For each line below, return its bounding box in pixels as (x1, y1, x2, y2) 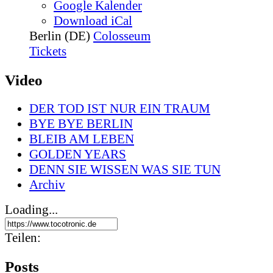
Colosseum (93, 28, 151, 43)
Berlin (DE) (29, 28, 90, 43)
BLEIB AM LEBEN (29, 131, 134, 146)
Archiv (29, 177, 65, 192)
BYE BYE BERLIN (29, 116, 133, 131)
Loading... (5, 202, 58, 217)
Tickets (29, 43, 66, 58)
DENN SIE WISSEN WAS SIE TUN (29, 161, 221, 177)
